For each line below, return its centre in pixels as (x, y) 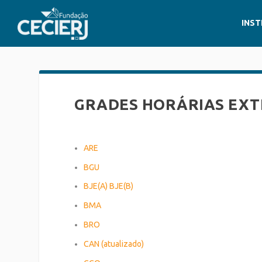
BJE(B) (122, 186)
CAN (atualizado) (114, 244)
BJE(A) (96, 186)
